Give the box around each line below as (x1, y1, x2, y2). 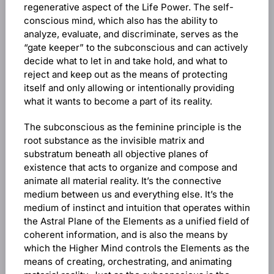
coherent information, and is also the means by (23, 229, 228, 240)
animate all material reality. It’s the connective (23, 175, 221, 187)
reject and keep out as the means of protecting (23, 68, 228, 80)
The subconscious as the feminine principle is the (23, 121, 242, 133)
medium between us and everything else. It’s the (23, 188, 234, 200)
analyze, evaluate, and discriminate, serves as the (23, 28, 239, 40)
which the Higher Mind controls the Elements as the (23, 242, 250, 254)
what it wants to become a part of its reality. (23, 95, 212, 107)
